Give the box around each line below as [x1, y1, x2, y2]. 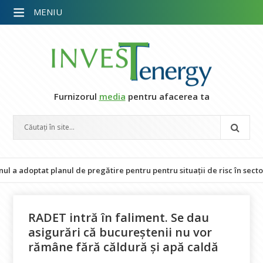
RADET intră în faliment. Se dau [28, 210, 210, 225]
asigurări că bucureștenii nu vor [28, 224, 213, 240]
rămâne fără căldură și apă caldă [28, 239, 219, 255]
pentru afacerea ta [125, 90, 210, 102]
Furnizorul [53, 90, 99, 102]
